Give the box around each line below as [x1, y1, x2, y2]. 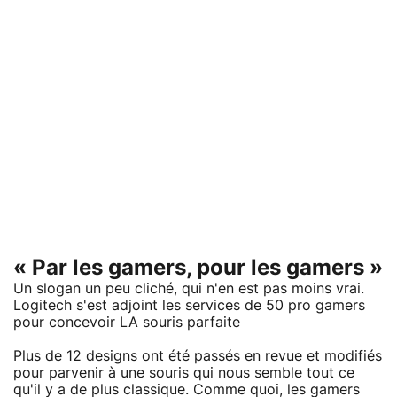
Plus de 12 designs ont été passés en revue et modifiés [13, 348, 382, 363]
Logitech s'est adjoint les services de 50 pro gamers [13, 298, 365, 313]
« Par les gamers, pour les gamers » [13, 257, 383, 279]
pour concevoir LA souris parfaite [13, 315, 240, 330]
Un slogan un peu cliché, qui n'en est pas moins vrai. [13, 281, 364, 296]
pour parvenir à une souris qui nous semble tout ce [13, 365, 354, 380]
